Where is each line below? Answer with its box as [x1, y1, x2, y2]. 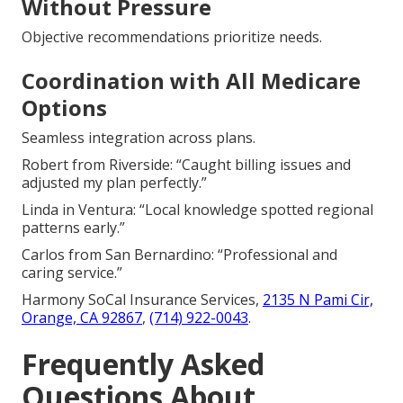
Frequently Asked [22, 344, 264, 383]
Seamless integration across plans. [22, 127, 255, 148]
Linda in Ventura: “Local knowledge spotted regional [22, 199, 373, 219]
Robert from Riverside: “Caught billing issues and [22, 154, 351, 175]
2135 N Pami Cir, [263, 289, 373, 309]
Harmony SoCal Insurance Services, [22, 289, 263, 309]
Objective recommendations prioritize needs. [22, 26, 322, 47]
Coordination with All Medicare [22, 65, 361, 95]
